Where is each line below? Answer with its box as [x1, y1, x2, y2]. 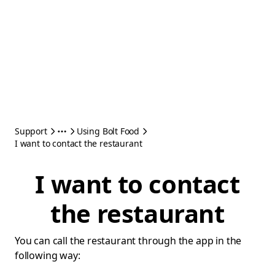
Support [15, 125, 47, 137]
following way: [15, 249, 80, 262]
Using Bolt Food [76, 125, 140, 137]
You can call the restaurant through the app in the [15, 234, 242, 247]
